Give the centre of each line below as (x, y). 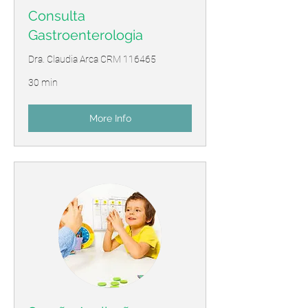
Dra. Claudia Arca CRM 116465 (92, 59)
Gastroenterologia (86, 35)
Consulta (57, 16)
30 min (43, 83)
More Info (110, 119)
